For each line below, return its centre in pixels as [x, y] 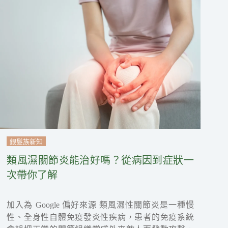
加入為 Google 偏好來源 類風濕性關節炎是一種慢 [100, 205]
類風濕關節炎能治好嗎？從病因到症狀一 [100, 161]
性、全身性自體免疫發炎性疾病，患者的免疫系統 [100, 217]
